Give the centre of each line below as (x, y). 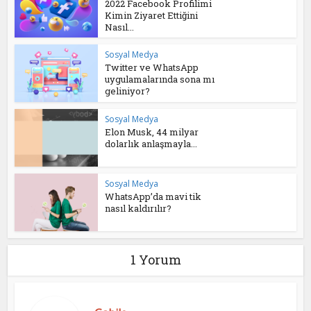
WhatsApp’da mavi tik (153, 196)
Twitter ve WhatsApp (152, 68)
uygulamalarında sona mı (160, 79)
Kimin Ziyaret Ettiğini (152, 15)
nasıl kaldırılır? (138, 208)
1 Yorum (155, 259)
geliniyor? (128, 91)
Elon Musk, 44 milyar (152, 132)
